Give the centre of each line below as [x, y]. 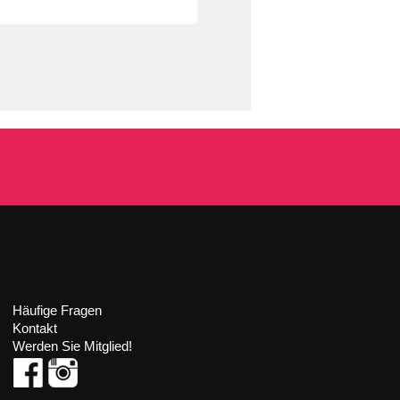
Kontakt [35, 328]
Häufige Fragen [58, 310]
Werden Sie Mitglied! [73, 346]
